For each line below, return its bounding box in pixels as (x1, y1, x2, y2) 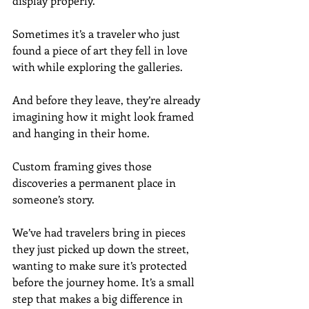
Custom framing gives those (12, 158, 154, 173)
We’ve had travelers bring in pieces (12, 224, 188, 239)
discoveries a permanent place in (12, 175, 179, 190)
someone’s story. (12, 191, 94, 206)
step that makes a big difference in (12, 290, 186, 306)
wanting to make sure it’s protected (12, 257, 190, 272)
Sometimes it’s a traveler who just (12, 26, 183, 41)
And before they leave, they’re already (12, 92, 203, 107)
